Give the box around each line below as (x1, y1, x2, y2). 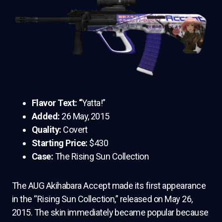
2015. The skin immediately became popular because (12, 207, 209, 218)
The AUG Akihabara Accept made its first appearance (12, 180, 206, 191)
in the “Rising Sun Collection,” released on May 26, (12, 193, 193, 204)
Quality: (32, 124, 63, 135)
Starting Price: (32, 137, 90, 148)
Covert (63, 124, 88, 135)
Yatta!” (82, 97, 106, 108)
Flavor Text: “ (32, 97, 82, 108)
